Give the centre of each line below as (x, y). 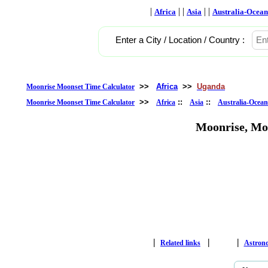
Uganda (211, 86)
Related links (180, 243)
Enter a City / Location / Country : (180, 40)
